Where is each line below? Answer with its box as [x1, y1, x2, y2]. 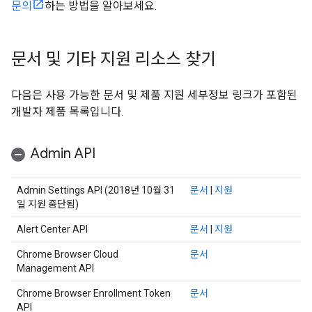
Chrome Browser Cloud [17, 249, 118, 260]
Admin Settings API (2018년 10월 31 [17, 185, 175, 196]
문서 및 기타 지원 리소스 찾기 [11, 49, 216, 70]
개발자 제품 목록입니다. [11, 105, 123, 118]
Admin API [31, 145, 95, 162]
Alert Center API [17, 224, 88, 235]
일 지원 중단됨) [17, 198, 79, 210]
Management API [17, 263, 94, 274]
